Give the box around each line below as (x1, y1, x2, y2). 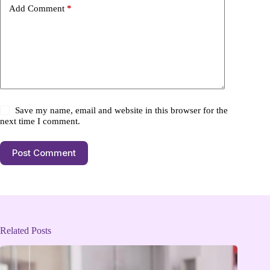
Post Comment (12, 147, 76, 159)
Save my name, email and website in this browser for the (15, 105, 228, 115)
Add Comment (9, 4, 64, 14)
